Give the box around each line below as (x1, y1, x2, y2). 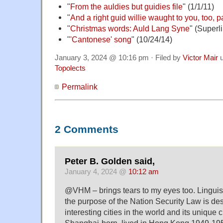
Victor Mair (183, 54, 218, 62)
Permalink (62, 82, 98, 92)
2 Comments (55, 123, 118, 136)
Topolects (55, 64, 86, 73)
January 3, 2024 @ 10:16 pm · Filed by (55, 54, 183, 62)
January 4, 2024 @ (65, 167, 128, 176)
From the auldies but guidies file (70, 2, 183, 11)
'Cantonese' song (70, 35, 131, 44)
